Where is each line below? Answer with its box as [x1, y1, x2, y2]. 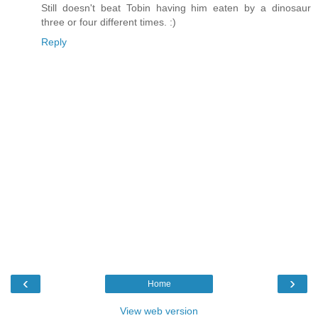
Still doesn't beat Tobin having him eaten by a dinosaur [41, 2, 311, 14]
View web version [120, 305, 198, 317]
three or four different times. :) [41, 16, 176, 28]
